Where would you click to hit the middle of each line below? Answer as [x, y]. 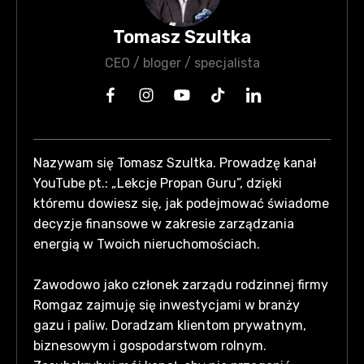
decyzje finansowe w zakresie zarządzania [164, 223]
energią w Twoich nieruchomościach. [147, 244]
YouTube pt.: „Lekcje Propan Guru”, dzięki [158, 183]
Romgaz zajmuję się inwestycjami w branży [167, 305]
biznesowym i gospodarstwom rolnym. [150, 345]
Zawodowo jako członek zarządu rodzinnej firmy [181, 284]
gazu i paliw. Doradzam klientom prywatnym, [170, 325]
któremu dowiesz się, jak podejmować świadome [181, 203]
